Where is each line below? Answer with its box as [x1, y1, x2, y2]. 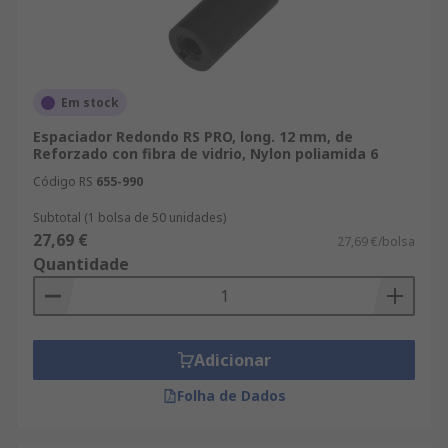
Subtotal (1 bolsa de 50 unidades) [33, 209, 226, 226]
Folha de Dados [176, 386, 286, 405]
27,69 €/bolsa [337, 233, 415, 250]
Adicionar [193, 349, 271, 371]
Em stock [61, 94, 119, 111]
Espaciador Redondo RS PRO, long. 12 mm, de [33, 127, 353, 146]
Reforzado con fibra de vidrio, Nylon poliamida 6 [33, 144, 378, 163]
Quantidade [33, 253, 129, 275]
